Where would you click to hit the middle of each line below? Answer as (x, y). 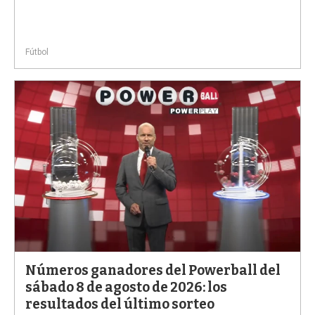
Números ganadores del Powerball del (153, 270)
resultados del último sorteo (120, 304)
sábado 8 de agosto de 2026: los (126, 287)
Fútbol (37, 52)
